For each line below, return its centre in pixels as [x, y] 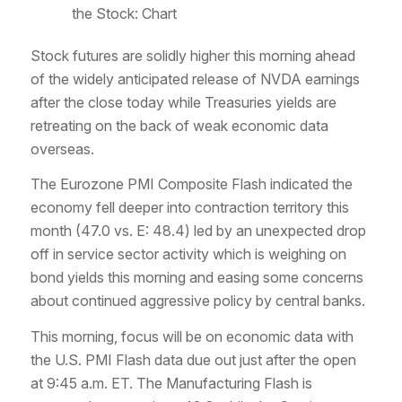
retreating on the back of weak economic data [179, 125]
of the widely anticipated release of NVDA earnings [195, 79]
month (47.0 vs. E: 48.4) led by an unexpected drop [198, 231]
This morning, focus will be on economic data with [192, 336]
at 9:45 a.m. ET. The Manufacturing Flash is [171, 383]
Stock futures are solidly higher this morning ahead [192, 55]
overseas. [62, 149]
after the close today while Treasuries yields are [183, 102]
